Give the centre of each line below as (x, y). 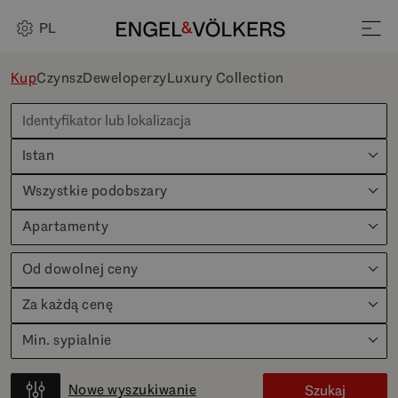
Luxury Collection (225, 78)
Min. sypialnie (67, 340)
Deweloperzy (125, 78)
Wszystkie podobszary (95, 191)
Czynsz (60, 78)
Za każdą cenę (68, 304)
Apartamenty (66, 226)
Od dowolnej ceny (80, 269)
